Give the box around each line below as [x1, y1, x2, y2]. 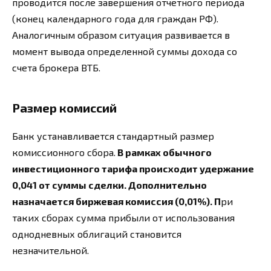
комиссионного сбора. [12, 146, 116, 158]
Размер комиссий [12, 100, 117, 115]
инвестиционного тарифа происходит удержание [12, 162, 254, 174]
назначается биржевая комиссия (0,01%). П [12, 195, 221, 207]
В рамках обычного [116, 146, 212, 158]
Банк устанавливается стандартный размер [12, 129, 214, 142]
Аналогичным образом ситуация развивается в [12, 28, 230, 41]
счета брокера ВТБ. [12, 61, 100, 73]
